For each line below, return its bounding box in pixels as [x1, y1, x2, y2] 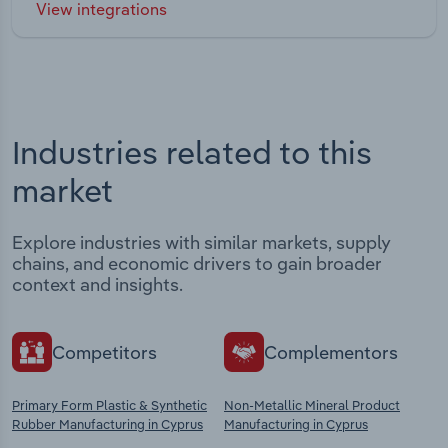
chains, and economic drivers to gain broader [12, 252, 382, 276]
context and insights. [12, 273, 183, 297]
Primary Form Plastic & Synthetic [12, 397, 207, 414]
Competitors [52, 340, 157, 364]
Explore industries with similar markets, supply [12, 231, 391, 255]
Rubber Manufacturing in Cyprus [12, 416, 203, 433]
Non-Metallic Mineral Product [224, 397, 400, 414]
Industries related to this [12, 131, 372, 172]
